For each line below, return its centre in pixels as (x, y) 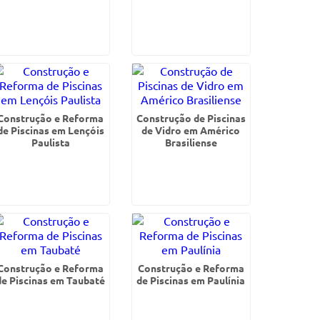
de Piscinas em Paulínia (191, 280)
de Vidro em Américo (191, 130)
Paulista (50, 142)
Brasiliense (191, 142)
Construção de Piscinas (191, 118)
